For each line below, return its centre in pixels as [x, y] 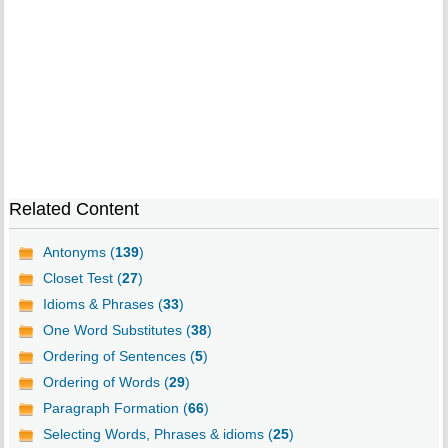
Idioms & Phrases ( [102, 304]
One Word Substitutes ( [116, 330]
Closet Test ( [82, 278]
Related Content [73, 209]
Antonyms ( [78, 252]
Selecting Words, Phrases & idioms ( [157, 434]
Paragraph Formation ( [115, 408]
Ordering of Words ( [105, 382]
